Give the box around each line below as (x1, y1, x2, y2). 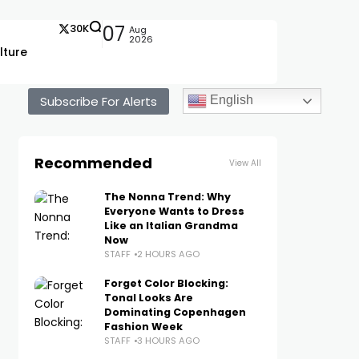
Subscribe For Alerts (40, 93, 157, 110)
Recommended (34, 153, 152, 173)
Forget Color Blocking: (103, 276, 228, 290)
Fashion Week (103, 320, 183, 333)
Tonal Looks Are (103, 291, 193, 305)
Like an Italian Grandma (103, 219, 238, 232)
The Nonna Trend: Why (103, 190, 231, 204)
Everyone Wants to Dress (103, 204, 244, 218)
